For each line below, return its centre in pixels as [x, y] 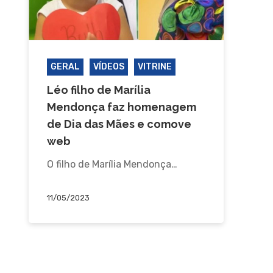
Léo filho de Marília [98, 90]
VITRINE [154, 66]
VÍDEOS [108, 66]
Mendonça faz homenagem [121, 107]
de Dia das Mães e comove [119, 124]
